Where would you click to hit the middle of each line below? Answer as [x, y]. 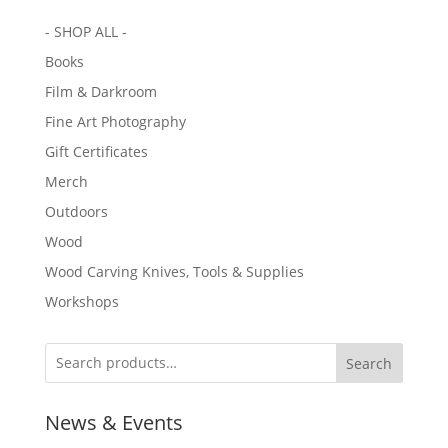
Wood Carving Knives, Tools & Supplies [174, 271]
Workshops [81, 301]
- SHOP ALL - [85, 31]
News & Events [113, 422]
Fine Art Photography [115, 121]
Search [369, 363]
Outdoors [76, 211]
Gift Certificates [96, 151]
